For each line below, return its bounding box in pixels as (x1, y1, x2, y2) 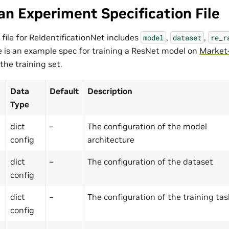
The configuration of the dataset (87, 156, 213, 167)
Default (50, 85, 79, 96)
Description (87, 85, 132, 96)
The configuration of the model (87, 121, 207, 131)
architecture (87, 134, 134, 145)
